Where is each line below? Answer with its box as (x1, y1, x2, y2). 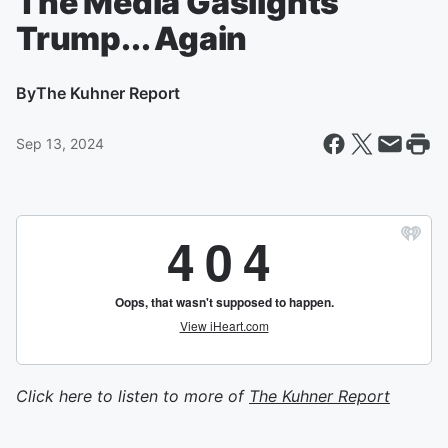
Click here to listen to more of (16, 386, 249, 406)
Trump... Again (16, 19, 248, 58)
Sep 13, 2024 (16, 135, 104, 152)
